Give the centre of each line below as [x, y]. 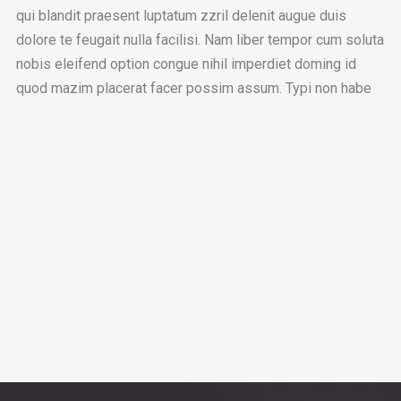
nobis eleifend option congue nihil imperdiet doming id [186, 64]
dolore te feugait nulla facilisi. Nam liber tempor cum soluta [200, 39]
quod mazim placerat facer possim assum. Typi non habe [193, 88]
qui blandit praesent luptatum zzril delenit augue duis [181, 15]
